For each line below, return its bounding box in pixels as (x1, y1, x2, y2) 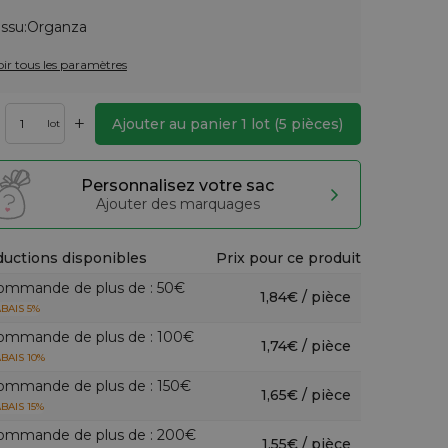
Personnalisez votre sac (81, 176, 275, 195)
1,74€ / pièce (260, 337, 351, 355)
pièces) (287, 115, 344, 133)
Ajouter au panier (112, 115, 242, 133)
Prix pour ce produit (215, 249, 361, 267)
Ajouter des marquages (95, 195, 260, 213)
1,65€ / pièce (260, 386, 351, 404)
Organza (26, 18, 87, 36)
